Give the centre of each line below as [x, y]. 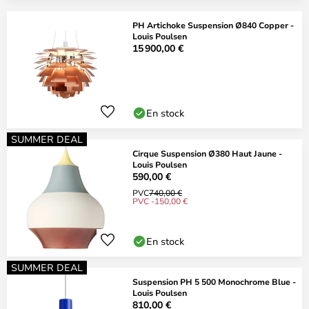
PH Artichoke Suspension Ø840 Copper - [213, 25]
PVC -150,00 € [160, 201]
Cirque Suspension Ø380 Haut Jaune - [207, 153]
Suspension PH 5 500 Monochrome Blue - [214, 281]
